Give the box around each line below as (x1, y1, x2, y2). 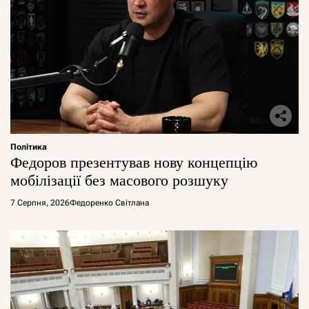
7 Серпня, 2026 (10, 197, 70, 208)
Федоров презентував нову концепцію (10, 153, 257, 171)
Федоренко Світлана (70, 197, 149, 208)
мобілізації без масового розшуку (10, 171, 228, 189)
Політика (10, 141, 47, 152)
